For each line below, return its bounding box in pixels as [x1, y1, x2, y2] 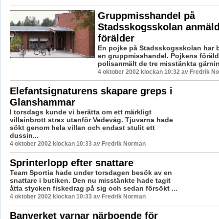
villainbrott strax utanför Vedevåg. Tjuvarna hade [9, 115, 173, 124]
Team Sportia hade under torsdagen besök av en [9, 168, 172, 176]
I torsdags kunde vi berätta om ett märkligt [9, 108, 152, 116]
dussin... [9, 131, 39, 139]
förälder [97, 32, 134, 44]
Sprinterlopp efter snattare [9, 157, 133, 168]
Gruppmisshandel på [97, 10, 195, 21]
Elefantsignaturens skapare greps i [9, 85, 173, 96]
